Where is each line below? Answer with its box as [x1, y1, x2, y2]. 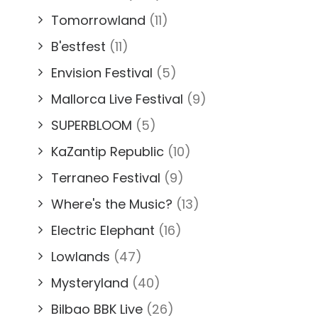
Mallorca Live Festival [51, 89, 183, 108]
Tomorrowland [51, 11, 146, 29]
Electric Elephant [51, 221, 155, 239]
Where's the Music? [51, 194, 172, 213]
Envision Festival [51, 63, 153, 82]
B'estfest [51, 37, 106, 55]
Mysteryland [51, 273, 128, 292]
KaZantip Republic [51, 142, 164, 160]
